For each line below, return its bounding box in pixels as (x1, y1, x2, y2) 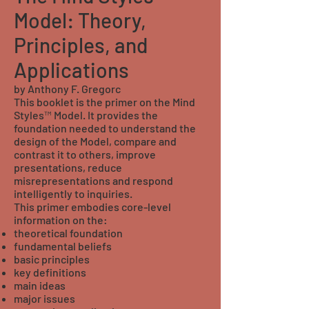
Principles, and (14, 32, 148, 57)
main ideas (14, 279, 66, 292)
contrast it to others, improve (14, 148, 156, 161)
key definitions (14, 266, 86, 279)
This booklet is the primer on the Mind (14, 95, 195, 108)
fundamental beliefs (14, 239, 112, 252)
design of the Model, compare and (14, 134, 177, 148)
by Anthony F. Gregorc (14, 82, 121, 95)
